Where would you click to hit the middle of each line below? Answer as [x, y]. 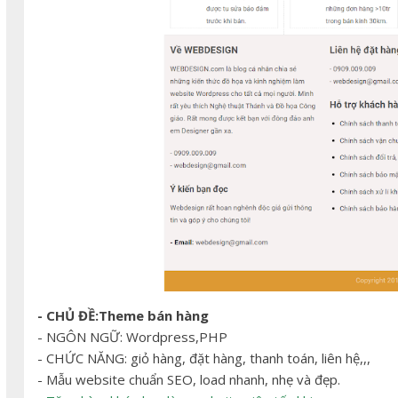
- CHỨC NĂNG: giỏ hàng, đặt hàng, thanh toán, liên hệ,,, [203, 358]
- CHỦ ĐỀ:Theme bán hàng [123, 315]
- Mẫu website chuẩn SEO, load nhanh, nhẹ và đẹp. [188, 379]
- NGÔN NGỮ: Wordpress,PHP [132, 336]
